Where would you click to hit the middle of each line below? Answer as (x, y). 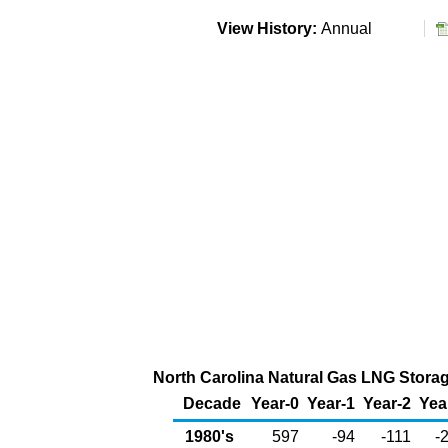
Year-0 (275, 403)
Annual (350, 28)
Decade (212, 403)
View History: (266, 28)
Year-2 (387, 403)
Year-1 (331, 403)
